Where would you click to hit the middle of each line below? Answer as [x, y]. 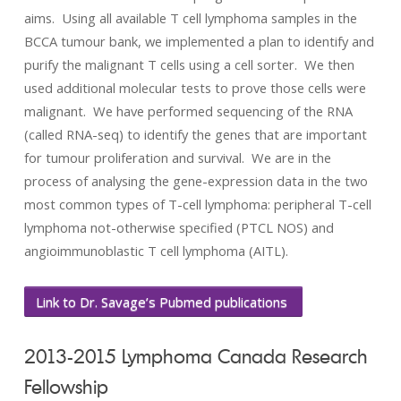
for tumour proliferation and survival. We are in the [177, 158]
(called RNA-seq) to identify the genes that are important [195, 134]
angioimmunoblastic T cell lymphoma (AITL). [156, 251]
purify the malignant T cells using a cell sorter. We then [189, 64]
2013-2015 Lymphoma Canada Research [196, 356]
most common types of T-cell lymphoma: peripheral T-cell [197, 204]
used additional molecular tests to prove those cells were [195, 88]
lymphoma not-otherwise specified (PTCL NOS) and [179, 227]
